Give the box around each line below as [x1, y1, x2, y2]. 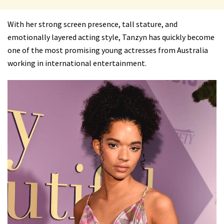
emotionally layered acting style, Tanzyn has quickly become [7, 32, 214, 42]
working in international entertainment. [7, 58, 146, 68]
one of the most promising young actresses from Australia [7, 45, 208, 55]
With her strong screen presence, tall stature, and [7, 19, 177, 29]
